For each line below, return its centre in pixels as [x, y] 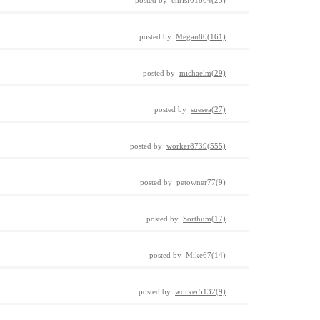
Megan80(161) [201, 36]
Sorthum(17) [204, 219]
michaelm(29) [202, 73]
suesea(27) [208, 109]
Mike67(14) [206, 255]
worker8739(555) [196, 146]
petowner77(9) [201, 182]
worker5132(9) [200, 291]
